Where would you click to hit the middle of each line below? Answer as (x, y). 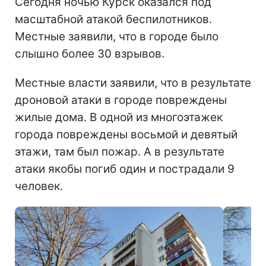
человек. (39, 186)
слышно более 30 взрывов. (90, 53)
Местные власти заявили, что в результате (133, 83)
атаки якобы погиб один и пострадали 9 (125, 169)
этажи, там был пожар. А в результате (120, 151)
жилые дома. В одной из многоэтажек (119, 117)
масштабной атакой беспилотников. (113, 19)
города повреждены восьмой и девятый (126, 134)
